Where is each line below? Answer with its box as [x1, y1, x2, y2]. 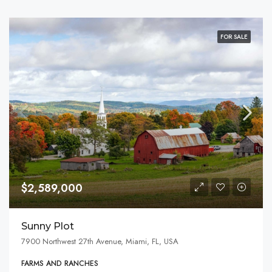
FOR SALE [220, 32, 248, 41]
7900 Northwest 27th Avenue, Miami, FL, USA [21, 235, 178, 247]
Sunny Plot [21, 220, 74, 232]
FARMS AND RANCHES [21, 257, 98, 269]
